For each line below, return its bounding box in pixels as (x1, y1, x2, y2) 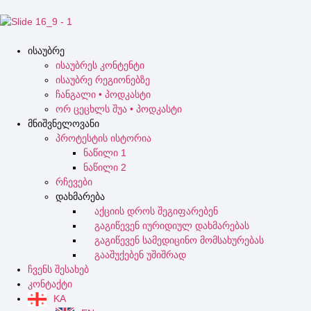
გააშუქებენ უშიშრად (83, 249, 186, 260)
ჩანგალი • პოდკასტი (56, 89, 151, 100)
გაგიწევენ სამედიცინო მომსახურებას (83, 235, 264, 246)
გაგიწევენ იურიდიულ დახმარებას (83, 220, 249, 231)
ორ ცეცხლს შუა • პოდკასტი (56, 103, 182, 115)
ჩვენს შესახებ (28, 264, 89, 275)
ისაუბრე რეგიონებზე (56, 74, 150, 85)
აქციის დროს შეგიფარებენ (83, 205, 218, 217)
